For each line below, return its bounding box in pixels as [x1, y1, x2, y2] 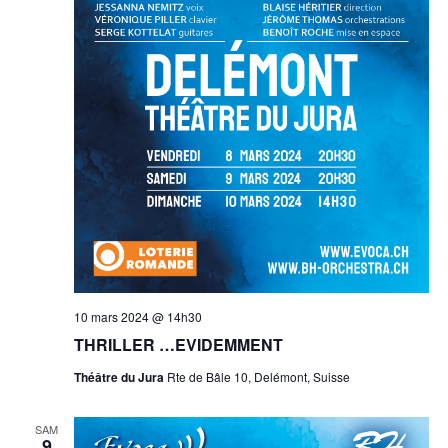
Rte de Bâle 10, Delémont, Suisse [166, 367, 350, 385]
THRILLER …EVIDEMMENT [73, 332, 283, 356]
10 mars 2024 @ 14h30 [73, 307, 202, 325]
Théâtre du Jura [73, 367, 167, 386]
